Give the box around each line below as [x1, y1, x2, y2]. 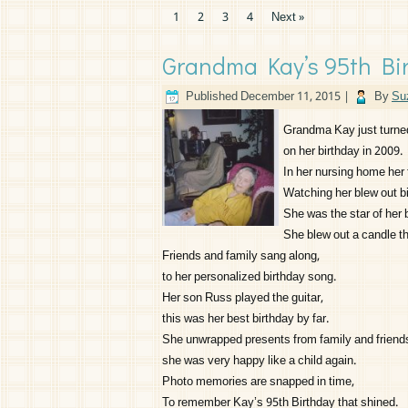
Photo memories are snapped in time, [162, 372, 354, 393]
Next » [271, 7, 304, 28]
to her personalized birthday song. [162, 267, 336, 288]
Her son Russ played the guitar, [162, 288, 323, 309]
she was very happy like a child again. [162, 351, 356, 372]
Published [186, 87, 238, 107]
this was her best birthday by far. [162, 309, 329, 330]
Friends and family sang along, [162, 246, 320, 267]
